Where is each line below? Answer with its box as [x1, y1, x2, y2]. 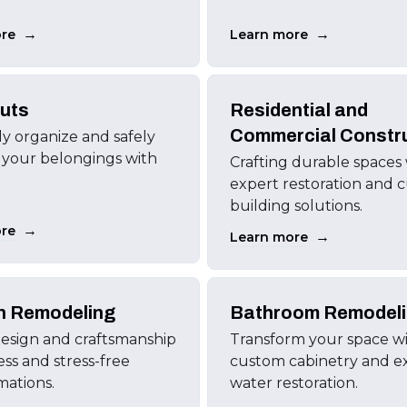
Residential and [229, 100, 368, 120]
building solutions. [229, 197, 362, 214]
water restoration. [229, 374, 358, 392]
